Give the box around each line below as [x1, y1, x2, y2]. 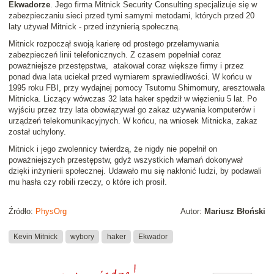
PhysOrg [35, 207, 67, 217]
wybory [70, 232, 94, 241]
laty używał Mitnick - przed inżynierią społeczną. [9, 22, 180, 32]
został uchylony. [9, 127, 66, 137]
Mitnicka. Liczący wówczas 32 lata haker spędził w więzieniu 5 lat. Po [9, 94, 257, 104]
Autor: [180, 207, 204, 217]
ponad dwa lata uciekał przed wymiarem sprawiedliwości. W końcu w [9, 72, 251, 82]
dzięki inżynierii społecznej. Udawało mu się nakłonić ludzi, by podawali [9, 166, 262, 176]
